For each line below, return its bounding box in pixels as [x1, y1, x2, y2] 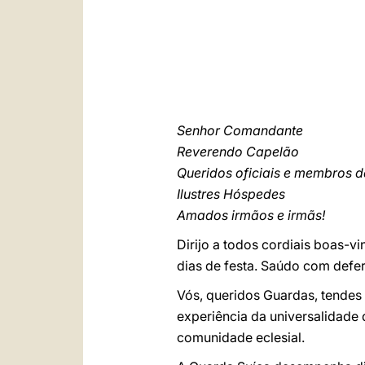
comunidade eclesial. [177, 329, 305, 345]
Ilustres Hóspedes [177, 186, 285, 202]
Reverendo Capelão [177, 143, 299, 160]
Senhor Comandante [177, 122, 303, 139]
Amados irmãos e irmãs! [177, 207, 325, 223]
